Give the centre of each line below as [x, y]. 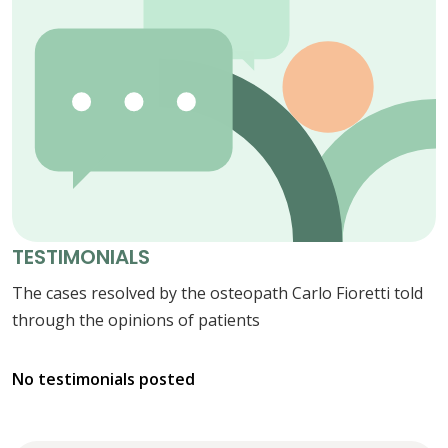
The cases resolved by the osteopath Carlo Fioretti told [217, 293]
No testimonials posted [103, 379]
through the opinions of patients [136, 320]
